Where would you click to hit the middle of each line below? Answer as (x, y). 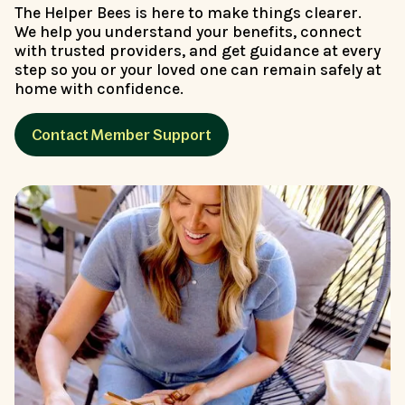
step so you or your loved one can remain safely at (198, 69)
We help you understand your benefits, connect (188, 31)
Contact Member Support (122, 134)
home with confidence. (99, 88)
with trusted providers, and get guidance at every (198, 50)
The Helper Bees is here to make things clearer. (193, 12)
